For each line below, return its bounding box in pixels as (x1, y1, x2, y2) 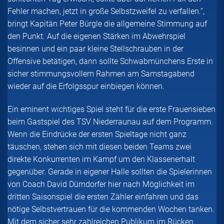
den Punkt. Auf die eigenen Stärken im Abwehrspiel (7, 31, 185, 41)
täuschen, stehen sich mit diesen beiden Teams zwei (7, 141, 191, 151)
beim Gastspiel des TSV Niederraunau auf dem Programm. (7, 116, 213, 126)
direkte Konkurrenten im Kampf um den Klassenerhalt (7, 154, 195, 164)
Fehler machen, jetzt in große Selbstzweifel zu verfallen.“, (7, 6, 204, 16)
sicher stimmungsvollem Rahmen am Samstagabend (7, 69, 194, 79)
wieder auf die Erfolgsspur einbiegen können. (7, 81, 164, 91)
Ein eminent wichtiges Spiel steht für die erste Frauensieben (7, 104, 215, 114)
